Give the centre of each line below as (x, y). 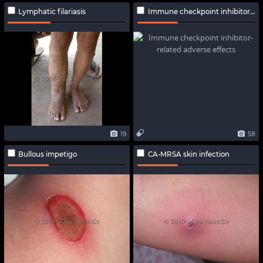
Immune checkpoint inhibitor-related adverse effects (199, 12)
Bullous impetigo (48, 155)
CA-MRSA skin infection (189, 155)
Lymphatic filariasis (52, 12)
